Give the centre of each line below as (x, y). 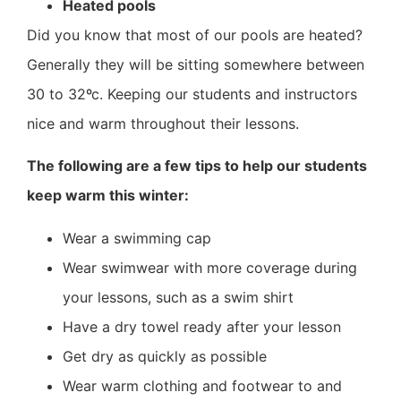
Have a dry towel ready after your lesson (202, 326)
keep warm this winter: (108, 196)
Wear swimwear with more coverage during (210, 267)
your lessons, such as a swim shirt (178, 297)
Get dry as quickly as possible (165, 356)
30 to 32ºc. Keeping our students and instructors (192, 94)
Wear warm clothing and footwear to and (202, 385)
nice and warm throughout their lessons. (163, 123)
